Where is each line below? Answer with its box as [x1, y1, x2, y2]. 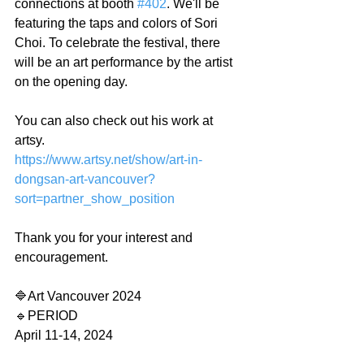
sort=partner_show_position [15, 192, 175, 206]
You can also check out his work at [15, 114, 216, 128]
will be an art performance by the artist [15, 55, 236, 69]
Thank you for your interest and [15, 231, 196, 245]
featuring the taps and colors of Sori [15, 16, 221, 30]
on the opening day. [15, 75, 128, 89]
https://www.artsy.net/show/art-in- [15, 153, 202, 167]
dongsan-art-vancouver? [15, 172, 155, 186]
